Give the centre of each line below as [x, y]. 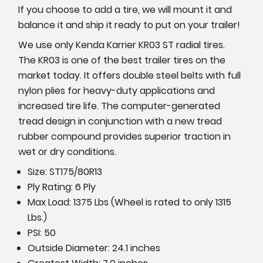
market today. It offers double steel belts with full [130, 75]
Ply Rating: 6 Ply [62, 187]
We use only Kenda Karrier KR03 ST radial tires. [122, 45]
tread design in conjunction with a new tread [120, 121]
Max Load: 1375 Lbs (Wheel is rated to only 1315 [130, 202]
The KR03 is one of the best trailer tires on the [122, 60]
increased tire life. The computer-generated [119, 106]
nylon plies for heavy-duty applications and [117, 90]
